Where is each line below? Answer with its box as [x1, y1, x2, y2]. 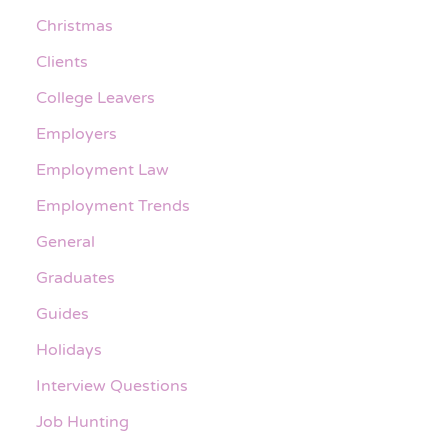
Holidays [36, 339, 102, 360]
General [36, 231, 95, 252]
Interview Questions [36, 375, 188, 396]
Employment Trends [36, 195, 190, 216]
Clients [36, 51, 88, 72]
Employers [36, 123, 117, 144]
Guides [36, 303, 89, 324]
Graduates [36, 267, 115, 288]
